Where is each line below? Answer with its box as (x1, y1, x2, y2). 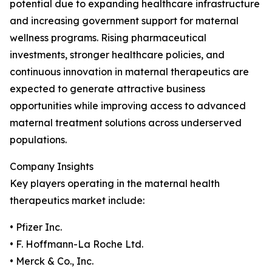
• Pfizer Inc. (10, 221, 62, 233)
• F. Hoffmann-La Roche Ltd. (10, 238, 143, 250)
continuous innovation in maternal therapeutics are (10, 66, 249, 78)
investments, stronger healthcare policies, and (10, 49, 225, 61)
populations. (10, 134, 67, 146)
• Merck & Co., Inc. (10, 255, 93, 267)
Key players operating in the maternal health (10, 177, 220, 189)
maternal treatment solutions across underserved (10, 117, 242, 129)
